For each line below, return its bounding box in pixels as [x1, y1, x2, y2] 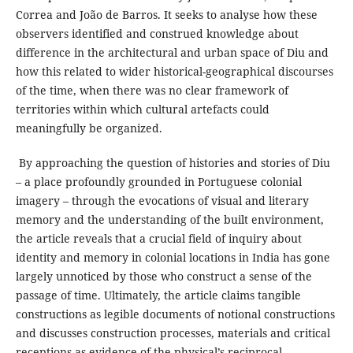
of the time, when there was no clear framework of [15, 83, 288, 98]
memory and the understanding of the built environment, [15, 212, 324, 228]
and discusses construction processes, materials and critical [15, 325, 330, 341]
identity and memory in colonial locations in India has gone [15, 250, 330, 266]
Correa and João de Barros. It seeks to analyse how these [15, 7, 318, 23]
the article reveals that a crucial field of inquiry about [15, 231, 302, 247]
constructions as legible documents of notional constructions [15, 307, 335, 322]
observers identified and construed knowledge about [15, 26, 299, 42]
